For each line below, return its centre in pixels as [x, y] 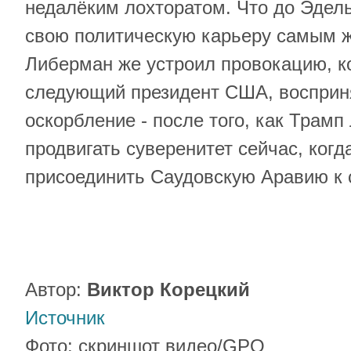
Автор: [56, 289]
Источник [65, 318]
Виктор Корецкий [168, 289]
